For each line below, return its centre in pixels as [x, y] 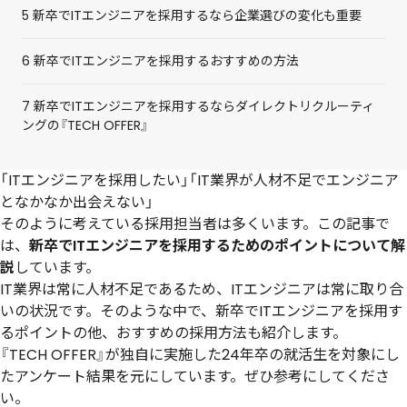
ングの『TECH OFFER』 [85, 126]
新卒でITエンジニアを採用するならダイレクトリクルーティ [202, 107]
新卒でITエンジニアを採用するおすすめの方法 [164, 61]
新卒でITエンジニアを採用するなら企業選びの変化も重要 [195, 16]
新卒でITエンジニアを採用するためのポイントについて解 [217, 246]
